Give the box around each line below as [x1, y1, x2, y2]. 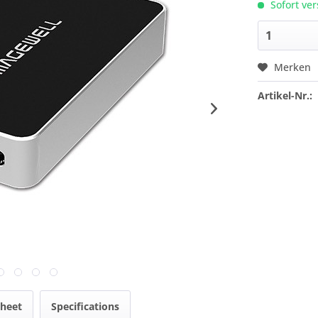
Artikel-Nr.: [258, 89, 313, 103]
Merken [274, 60, 312, 75]
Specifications [51, 300, 119, 314]
